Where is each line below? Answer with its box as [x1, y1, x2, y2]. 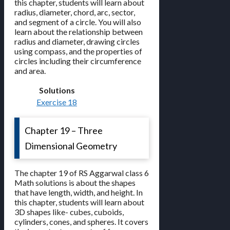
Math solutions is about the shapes [14, 178, 136, 188]
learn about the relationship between [14, 27, 143, 37]
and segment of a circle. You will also [14, 17, 141, 27]
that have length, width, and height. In [14, 187, 143, 198]
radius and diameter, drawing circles [14, 36, 140, 47]
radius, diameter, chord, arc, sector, [14, 7, 135, 17]
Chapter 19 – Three [25, 125, 103, 137]
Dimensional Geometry [25, 140, 117, 152]
